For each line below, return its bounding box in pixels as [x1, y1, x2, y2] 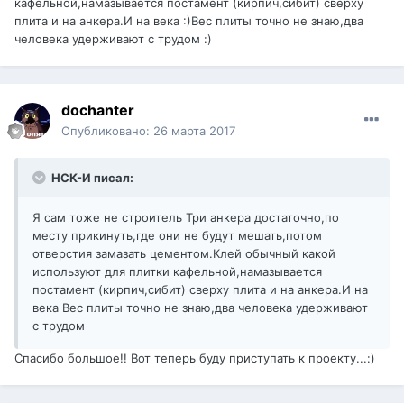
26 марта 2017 [153, 124, 235, 139]
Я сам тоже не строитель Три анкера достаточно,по [32, 210, 339, 225]
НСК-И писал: [49, 170, 133, 186]
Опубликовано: [61, 124, 153, 139]
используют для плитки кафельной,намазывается [32, 264, 322, 280]
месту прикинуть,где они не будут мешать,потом [32, 228, 322, 243]
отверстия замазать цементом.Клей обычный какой [32, 246, 335, 262]
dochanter [61, 101, 134, 120]
